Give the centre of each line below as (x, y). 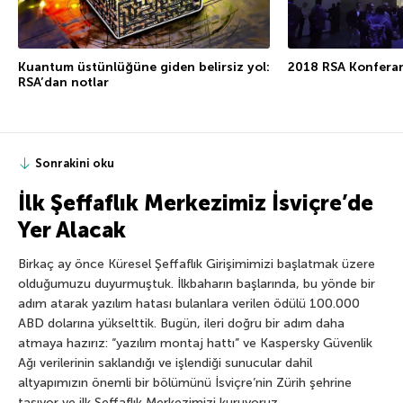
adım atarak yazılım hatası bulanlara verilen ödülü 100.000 (189, 303)
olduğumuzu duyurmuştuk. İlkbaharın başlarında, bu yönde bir (197, 283)
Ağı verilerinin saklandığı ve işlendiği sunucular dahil (165, 363)
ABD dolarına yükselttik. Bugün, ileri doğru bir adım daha (181, 323)
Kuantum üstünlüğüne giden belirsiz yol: (144, 67)
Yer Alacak (72, 229)
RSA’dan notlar (63, 82)
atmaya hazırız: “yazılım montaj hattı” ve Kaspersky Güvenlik (195, 343)
